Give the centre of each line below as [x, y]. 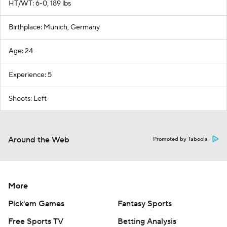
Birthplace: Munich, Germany [54, 27]
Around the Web [39, 140]
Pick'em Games [36, 203]
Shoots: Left [28, 99]
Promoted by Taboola [180, 139]
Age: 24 [21, 51]
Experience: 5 [30, 75]
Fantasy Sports [145, 203]
